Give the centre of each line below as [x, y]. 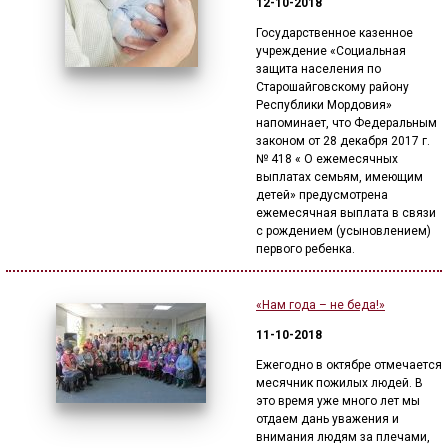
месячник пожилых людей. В [339, 383]
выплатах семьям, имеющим [339, 177]
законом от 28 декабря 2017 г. [343, 141]
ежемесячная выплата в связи [346, 213]
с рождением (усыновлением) [343, 231]
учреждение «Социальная [331, 51]
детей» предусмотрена [322, 195]
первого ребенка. [305, 249]
